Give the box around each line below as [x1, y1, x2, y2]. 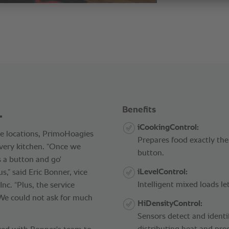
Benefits [122, 105, 156, 114]
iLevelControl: [138, 168, 188, 176]
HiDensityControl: [138, 199, 202, 208]
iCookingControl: [138, 123, 199, 132]
